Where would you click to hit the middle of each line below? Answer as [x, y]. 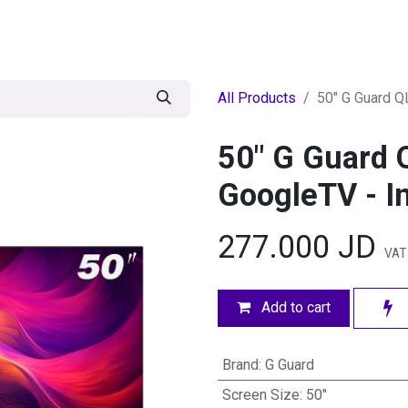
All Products [257, 98]
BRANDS [129, 29]
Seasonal [241, 29]
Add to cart [294, 308]
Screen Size [260, 394]
